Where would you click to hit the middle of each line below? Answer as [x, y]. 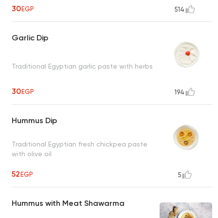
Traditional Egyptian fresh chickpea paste [80, 144]
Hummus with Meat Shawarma [68, 203]
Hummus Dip [34, 121]
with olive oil [32, 154]
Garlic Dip [30, 38]
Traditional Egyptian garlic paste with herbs [82, 66]
